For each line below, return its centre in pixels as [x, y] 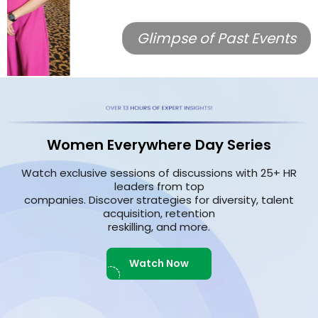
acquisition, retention [159, 214]
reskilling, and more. [159, 227]
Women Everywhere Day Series [159, 145]
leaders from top [159, 187]
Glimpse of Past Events [216, 39]
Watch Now [159, 264]
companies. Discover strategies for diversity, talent [159, 200]
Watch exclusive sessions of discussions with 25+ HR [159, 173]
